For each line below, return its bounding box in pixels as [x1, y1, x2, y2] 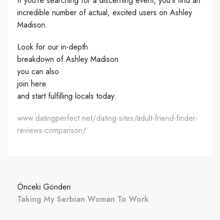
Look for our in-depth [17, 41, 88, 53]
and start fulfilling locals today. [17, 90, 116, 102]
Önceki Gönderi [17, 181, 71, 192]
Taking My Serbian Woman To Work [17, 193, 149, 205]
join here [17, 78, 46, 89]
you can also [17, 66, 59, 77]
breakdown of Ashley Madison [17, 54, 118, 65]
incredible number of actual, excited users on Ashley [17, 7, 192, 18]
